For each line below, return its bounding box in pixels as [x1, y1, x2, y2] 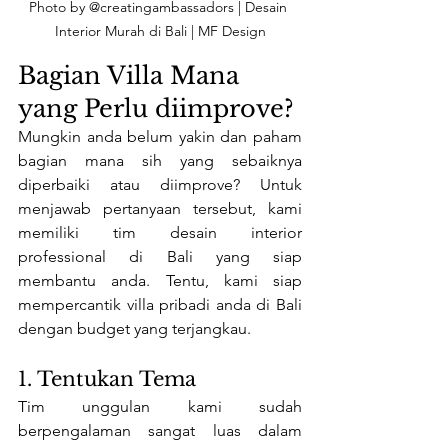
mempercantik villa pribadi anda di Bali [18, 294, 302, 314]
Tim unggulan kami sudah [18, 396, 302, 416]
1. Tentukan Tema [18, 366, 196, 391]
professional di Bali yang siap [18, 246, 302, 266]
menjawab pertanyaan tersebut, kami [18, 198, 302, 218]
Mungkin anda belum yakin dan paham [18, 126, 302, 146]
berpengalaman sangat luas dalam [18, 420, 302, 440]
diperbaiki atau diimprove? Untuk [18, 174, 302, 194]
